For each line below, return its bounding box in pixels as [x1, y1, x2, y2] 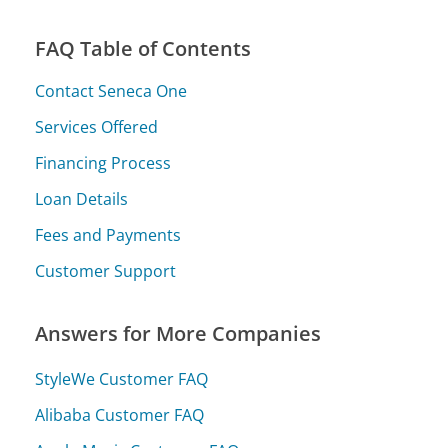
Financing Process [35, 152, 172, 175]
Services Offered [35, 116, 159, 139]
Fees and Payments [35, 224, 182, 247]
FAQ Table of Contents [35, 35, 252, 63]
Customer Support [35, 260, 177, 283]
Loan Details [35, 188, 129, 211]
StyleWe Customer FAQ [35, 367, 209, 390]
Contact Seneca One [35, 80, 188, 103]
